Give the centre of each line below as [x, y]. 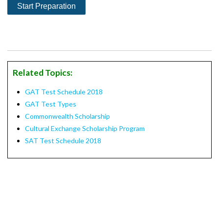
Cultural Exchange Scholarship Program [85, 128]
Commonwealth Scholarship [67, 116]
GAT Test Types [51, 104]
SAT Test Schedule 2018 [63, 141]
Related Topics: [43, 73]
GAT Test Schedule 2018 [64, 92]
